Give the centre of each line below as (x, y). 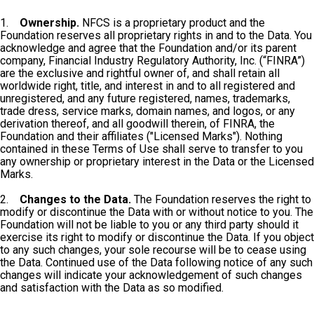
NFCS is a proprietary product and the (172, 23)
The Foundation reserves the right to (223, 199)
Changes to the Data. (77, 199)
